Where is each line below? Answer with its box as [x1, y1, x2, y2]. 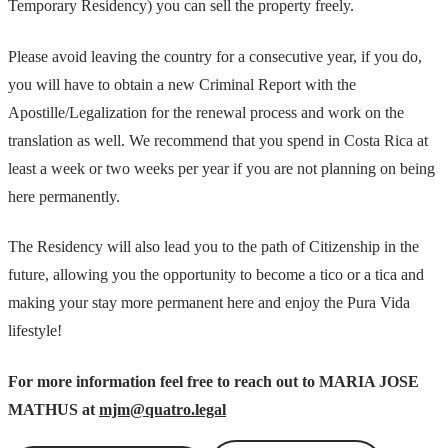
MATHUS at [8, 400, 99, 418]
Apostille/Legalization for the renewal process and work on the [8, 103, 404, 121]
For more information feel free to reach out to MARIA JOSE [8, 372, 419, 390]
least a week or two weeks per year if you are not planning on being [8, 159, 435, 177]
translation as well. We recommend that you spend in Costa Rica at [8, 131, 428, 149]
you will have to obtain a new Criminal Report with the [8, 75, 356, 93]
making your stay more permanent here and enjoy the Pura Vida [8, 294, 410, 312]
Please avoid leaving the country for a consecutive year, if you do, [8, 47, 422, 65]
